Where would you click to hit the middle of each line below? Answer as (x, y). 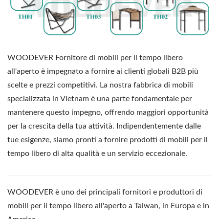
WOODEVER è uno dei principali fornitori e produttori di (105, 192)
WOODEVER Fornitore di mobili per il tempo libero (95, 57)
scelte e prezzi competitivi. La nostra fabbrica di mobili (100, 85)
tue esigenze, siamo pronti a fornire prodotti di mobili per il (108, 140)
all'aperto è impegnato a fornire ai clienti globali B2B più (103, 71)
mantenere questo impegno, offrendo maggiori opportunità (108, 112)
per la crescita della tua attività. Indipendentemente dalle (104, 126)
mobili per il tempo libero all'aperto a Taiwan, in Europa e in (108, 206)
